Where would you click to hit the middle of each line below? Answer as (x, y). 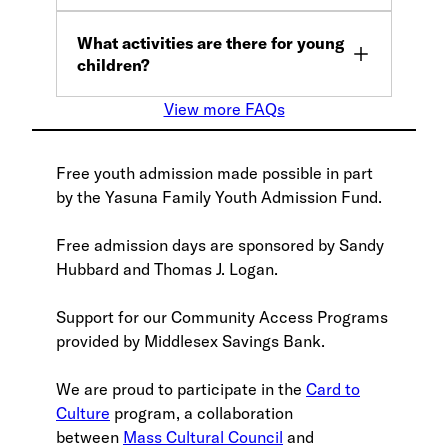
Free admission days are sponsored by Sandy (220, 244)
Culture (83, 412)
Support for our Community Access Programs (222, 316)
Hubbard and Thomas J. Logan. (167, 268)
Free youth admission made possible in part (214, 172)
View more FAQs (224, 108)
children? (113, 64)
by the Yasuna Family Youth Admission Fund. (219, 196)
